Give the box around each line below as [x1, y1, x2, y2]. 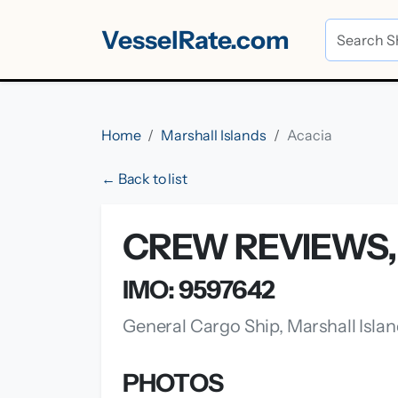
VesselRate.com [101, 24, 290, 55]
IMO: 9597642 [123, 275, 275, 305]
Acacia [286, 126, 332, 144]
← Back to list [101, 170, 187, 187]
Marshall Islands [161, 126, 267, 144]
